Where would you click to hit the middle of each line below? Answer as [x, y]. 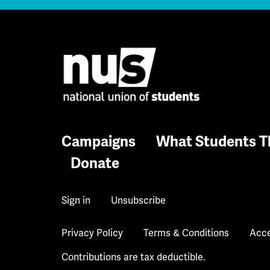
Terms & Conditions [186, 233]
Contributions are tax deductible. [133, 257]
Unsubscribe [138, 201]
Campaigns [99, 142]
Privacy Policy [92, 233]
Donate [95, 164]
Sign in [76, 201]
